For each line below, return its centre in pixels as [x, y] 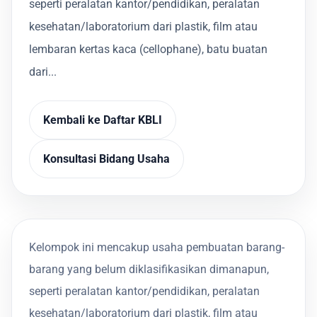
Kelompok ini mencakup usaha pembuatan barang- [157, 247]
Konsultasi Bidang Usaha [107, 158]
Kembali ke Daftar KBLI [103, 120]
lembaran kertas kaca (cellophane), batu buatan [148, 50]
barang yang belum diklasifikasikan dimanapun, [149, 269]
